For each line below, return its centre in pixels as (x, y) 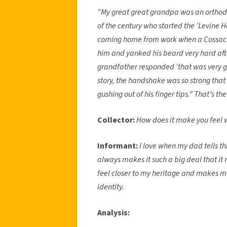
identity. (111, 187)
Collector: (116, 120)
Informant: (118, 146)
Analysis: (114, 213)
